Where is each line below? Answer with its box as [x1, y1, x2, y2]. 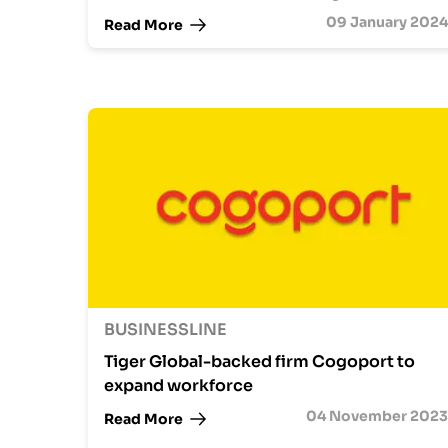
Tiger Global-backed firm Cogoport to [104, 351, 415, 372]
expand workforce [104, 375, 253, 396]
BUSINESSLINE [104, 319, 227, 340]
